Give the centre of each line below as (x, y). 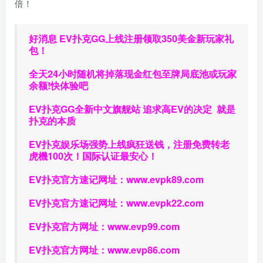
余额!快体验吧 (58, 85)
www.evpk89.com (165, 179)
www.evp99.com (144, 226)
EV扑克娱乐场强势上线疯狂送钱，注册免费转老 (129, 144)
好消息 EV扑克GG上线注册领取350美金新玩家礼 (131, 38)
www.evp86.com (144, 249)
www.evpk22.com (165, 203)
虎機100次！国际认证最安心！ (93, 156)
